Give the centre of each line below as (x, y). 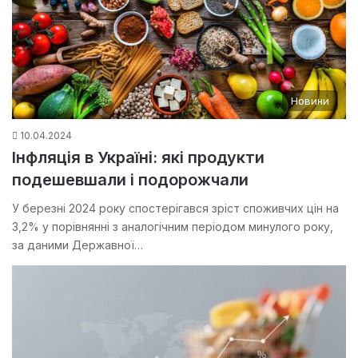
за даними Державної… (78, 245)
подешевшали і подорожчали (130, 179)
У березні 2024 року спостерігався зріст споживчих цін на (175, 208)
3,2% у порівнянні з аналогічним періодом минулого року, (173, 226)
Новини (310, 100)
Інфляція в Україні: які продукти (138, 157)
